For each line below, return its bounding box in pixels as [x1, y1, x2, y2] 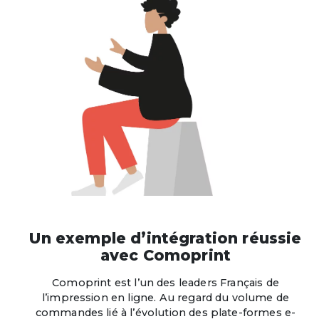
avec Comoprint [100, 246, 231, 265]
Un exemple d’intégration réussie [29, 229, 302, 248]
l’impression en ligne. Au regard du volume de [41, 291, 290, 305]
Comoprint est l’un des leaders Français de [52, 276, 279, 290]
